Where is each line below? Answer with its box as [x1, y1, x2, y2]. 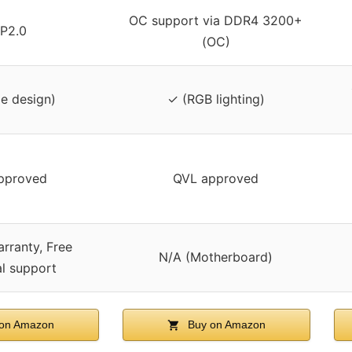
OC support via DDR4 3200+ [129, 12, 302, 28]
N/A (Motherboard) [159, 248, 273, 265]
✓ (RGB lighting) [167, 90, 265, 107]
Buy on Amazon [185, 317, 266, 331]
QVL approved [173, 170, 258, 186]
